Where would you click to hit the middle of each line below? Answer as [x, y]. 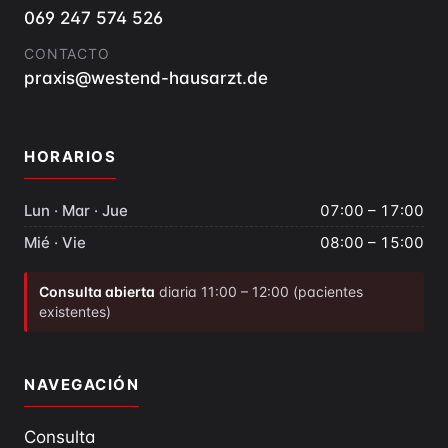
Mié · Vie [55, 243]
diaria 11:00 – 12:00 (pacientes [259, 292]
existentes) [75, 312]
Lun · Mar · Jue [76, 211]
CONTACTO [67, 54]
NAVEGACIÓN [81, 385]
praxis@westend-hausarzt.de [146, 78]
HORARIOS [70, 157]
